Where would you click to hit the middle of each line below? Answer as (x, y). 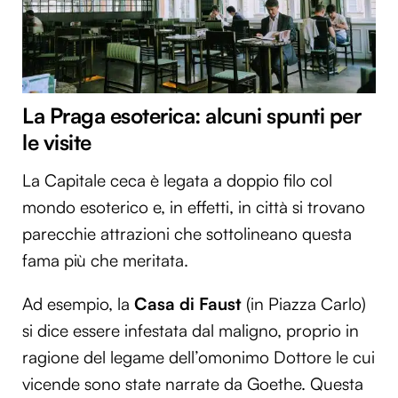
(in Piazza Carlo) (304, 303)
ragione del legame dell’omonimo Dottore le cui (199, 357)
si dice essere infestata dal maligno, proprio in (191, 330)
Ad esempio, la (78, 303)
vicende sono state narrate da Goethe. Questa (193, 383)
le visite (57, 143)
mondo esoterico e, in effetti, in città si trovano (194, 207)
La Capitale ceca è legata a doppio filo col (177, 180)
